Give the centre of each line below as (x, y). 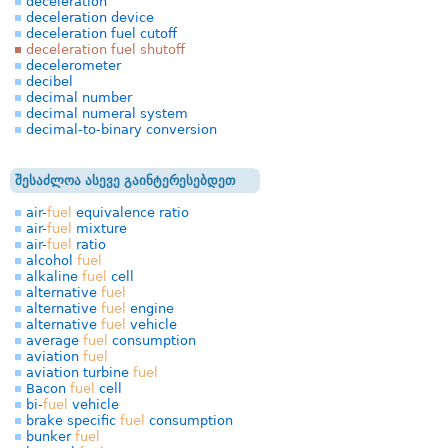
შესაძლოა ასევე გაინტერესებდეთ (125, 180)
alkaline (54, 276)
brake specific (73, 420)
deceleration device (90, 17)
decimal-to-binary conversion (121, 129)
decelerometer (73, 65)
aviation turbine (79, 372)
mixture (99, 228)
